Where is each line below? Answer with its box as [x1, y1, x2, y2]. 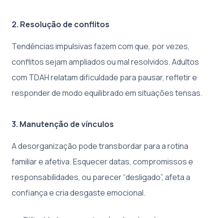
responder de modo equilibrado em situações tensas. [12, 88, 202, 99]
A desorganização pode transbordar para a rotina [12, 141, 188, 152]
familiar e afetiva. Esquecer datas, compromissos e [12, 156, 193, 167]
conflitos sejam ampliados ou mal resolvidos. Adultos [12, 56, 199, 68]
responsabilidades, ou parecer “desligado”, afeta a [12, 172, 190, 183]
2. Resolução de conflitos [12, 19, 109, 30]
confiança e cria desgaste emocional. [12, 187, 145, 199]
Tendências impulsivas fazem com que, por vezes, [12, 41, 190, 52]
